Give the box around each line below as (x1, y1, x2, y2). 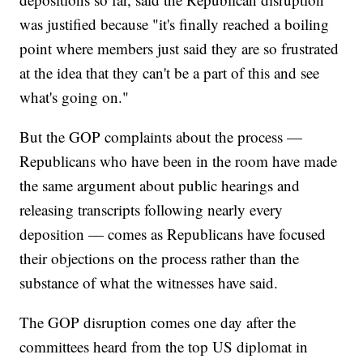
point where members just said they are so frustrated (19, 38, 340, 59)
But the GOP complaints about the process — (19, 126, 303, 147)
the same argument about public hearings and (19, 175, 301, 196)
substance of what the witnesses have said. (19, 272, 279, 293)
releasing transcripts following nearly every (19, 199, 284, 220)
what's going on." (19, 87, 130, 108)
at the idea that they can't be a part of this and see (19, 62, 320, 83)
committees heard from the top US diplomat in (19, 336, 309, 357)
